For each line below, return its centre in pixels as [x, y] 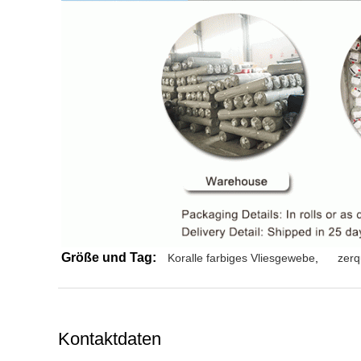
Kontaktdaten [110, 339]
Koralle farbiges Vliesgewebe [241, 258]
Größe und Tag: [109, 257]
